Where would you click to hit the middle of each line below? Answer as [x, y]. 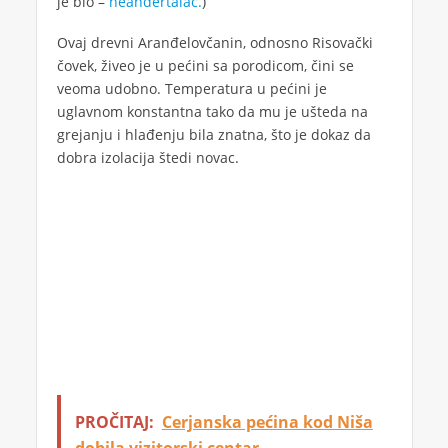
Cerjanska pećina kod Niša [267, 422]
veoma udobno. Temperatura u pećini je [191, 89]
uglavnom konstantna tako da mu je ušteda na [212, 112]
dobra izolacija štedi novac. [147, 158]
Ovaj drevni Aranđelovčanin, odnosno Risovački [214, 43]
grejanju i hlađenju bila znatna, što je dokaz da [213, 135]
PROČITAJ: [114, 422]
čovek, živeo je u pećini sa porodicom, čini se [205, 66]
